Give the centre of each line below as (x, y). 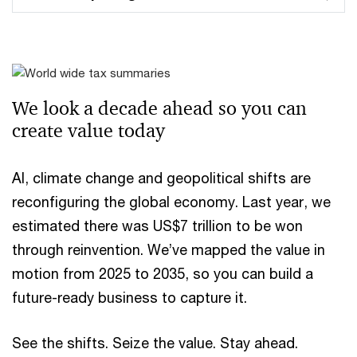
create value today (88, 131)
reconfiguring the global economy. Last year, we (171, 202)
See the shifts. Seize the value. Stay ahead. (157, 343)
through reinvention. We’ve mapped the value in (169, 250)
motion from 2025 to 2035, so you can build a (163, 274)
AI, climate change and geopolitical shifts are (161, 178)
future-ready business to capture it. (129, 298)
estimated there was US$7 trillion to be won (157, 226)
